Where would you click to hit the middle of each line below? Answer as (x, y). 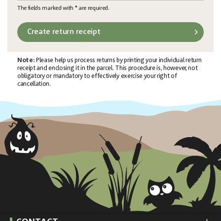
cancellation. (34, 84)
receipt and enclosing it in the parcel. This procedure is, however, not (108, 68)
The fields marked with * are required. (63, 8)
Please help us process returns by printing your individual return (118, 60)
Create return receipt (64, 32)
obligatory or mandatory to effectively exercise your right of (97, 76)
